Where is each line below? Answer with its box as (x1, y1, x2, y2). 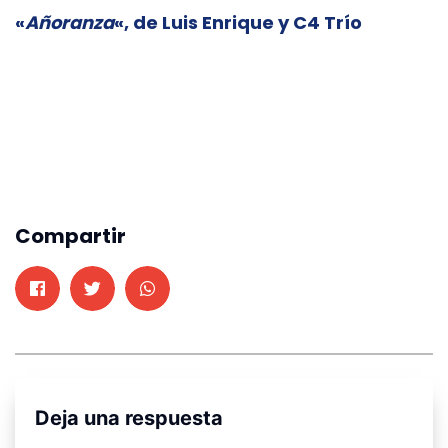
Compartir (15, 222, 126, 251)
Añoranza (25, 10, 114, 36)
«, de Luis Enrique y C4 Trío (114, 10, 362, 36)
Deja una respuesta (35, 405, 223, 430)
